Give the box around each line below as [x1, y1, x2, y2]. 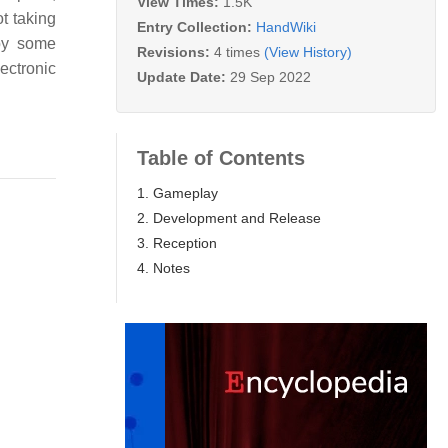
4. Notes [137, 259, 190, 276]
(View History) [264, 43, 352, 60]
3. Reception [137, 234, 217, 251]
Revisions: [137, 43, 214, 60]
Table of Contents [137, 146, 305, 169]
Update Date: [137, 68, 230, 85]
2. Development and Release [137, 209, 321, 226]
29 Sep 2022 [230, 68, 311, 85]
